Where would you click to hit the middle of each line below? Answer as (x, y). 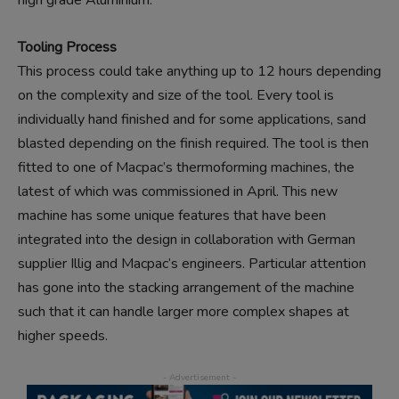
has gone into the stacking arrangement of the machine (186, 288)
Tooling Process (67, 47)
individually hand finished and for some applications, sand (192, 119)
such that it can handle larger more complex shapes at (183, 312)
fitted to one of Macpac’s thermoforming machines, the (186, 167)
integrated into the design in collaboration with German (187, 240)
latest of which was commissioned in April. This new (178, 191)
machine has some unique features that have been (172, 216)
